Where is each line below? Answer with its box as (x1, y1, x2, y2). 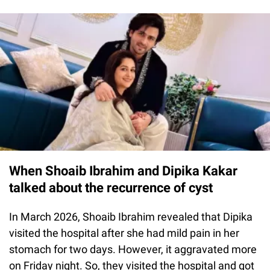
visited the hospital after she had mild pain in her (9, 226, 239, 239)
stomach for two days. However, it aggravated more (9, 242, 257, 256)
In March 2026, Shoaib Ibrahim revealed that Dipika (9, 210, 253, 223)
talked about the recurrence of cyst (9, 180, 213, 195)
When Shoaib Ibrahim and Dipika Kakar (9, 163, 237, 178)
